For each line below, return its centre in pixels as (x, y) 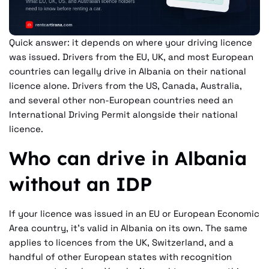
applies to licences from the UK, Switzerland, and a (121, 242)
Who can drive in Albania (128, 158)
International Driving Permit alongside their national (123, 115)
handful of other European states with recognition (120, 256)
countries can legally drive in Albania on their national (128, 71)
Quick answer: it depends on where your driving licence (131, 43)
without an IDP (80, 184)
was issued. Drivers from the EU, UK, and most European (131, 57)
